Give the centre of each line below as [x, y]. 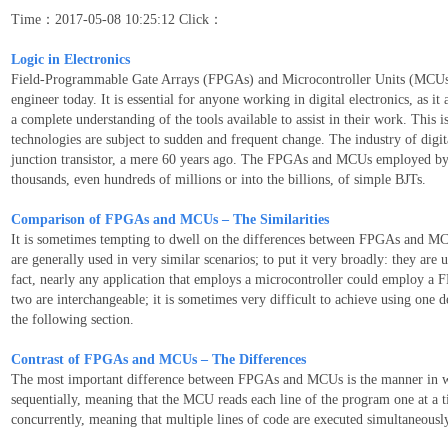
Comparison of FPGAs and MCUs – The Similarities [170, 220]
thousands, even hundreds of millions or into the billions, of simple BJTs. [218, 180]
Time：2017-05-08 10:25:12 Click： [117, 20]
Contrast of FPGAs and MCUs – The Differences [158, 360]
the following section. [72, 320]
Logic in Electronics [70, 60]
